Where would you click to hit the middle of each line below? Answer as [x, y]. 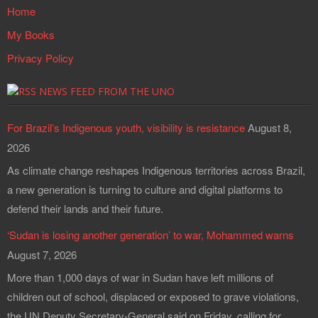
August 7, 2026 [42, 254]
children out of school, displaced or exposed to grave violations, [153, 296]
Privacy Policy [40, 57]
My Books [31, 34]
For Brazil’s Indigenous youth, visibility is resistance [126, 127]
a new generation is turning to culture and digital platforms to [145, 189]
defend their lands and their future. [87, 208]
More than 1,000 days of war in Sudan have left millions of [140, 277]
